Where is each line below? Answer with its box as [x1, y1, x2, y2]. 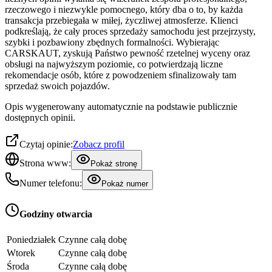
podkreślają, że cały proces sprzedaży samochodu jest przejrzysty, [5, 25, 256, 36]
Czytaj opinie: [19, 138, 73, 149]
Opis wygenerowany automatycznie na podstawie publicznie [5, 101, 237, 112]
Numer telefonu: [19, 177, 82, 188]
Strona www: [19, 157, 71, 168]
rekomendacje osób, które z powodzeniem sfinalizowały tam [5, 69, 236, 80]
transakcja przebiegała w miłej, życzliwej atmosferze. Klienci [5, 15, 238, 25]
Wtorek [7, 248, 35, 259]
